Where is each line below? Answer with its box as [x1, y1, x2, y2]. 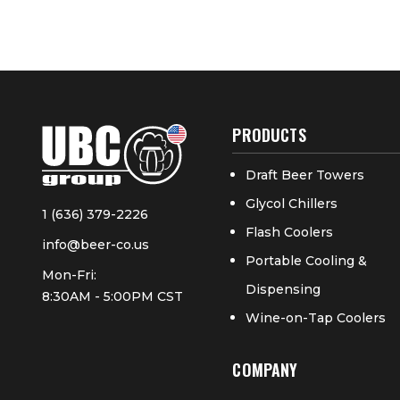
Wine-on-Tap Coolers [246, 310, 387, 326]
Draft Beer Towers [246, 167, 365, 183]
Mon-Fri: [42, 266, 96, 283]
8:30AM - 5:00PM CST [42, 287, 183, 304]
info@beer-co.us [42, 236, 149, 253]
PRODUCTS [232, 123, 306, 146]
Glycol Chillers [246, 196, 338, 212]
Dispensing [246, 281, 321, 297]
